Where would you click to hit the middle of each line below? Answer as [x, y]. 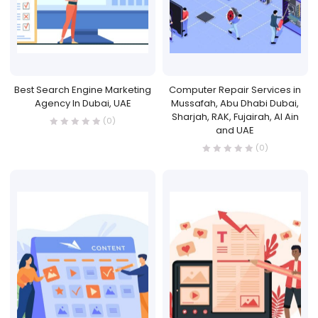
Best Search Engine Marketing [83, 89]
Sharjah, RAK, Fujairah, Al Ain [235, 116]
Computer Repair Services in [235, 89]
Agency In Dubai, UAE [83, 103]
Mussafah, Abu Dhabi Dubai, [235, 103]
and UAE [235, 130]
